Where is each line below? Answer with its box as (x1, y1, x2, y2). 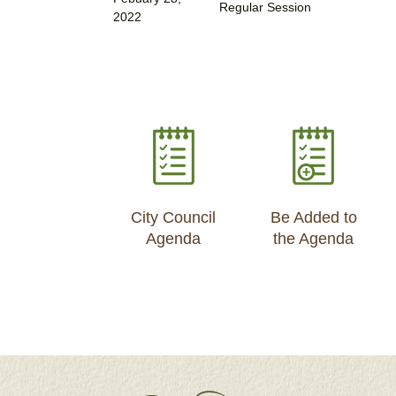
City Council (131, 209, 217, 227)
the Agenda (273, 230, 354, 248)
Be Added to (270, 209, 357, 227)
